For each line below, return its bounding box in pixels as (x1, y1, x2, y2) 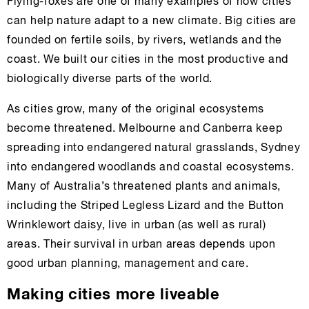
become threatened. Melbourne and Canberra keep (7, 123, 283, 135)
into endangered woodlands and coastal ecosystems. (7, 162, 295, 174)
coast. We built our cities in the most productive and (7, 54, 289, 66)
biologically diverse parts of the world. (7, 74, 212, 86)
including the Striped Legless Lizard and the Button (7, 201, 284, 212)
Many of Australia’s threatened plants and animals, (7, 181, 281, 193)
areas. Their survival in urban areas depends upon (7, 239, 276, 251)
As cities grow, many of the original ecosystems (7, 104, 264, 116)
